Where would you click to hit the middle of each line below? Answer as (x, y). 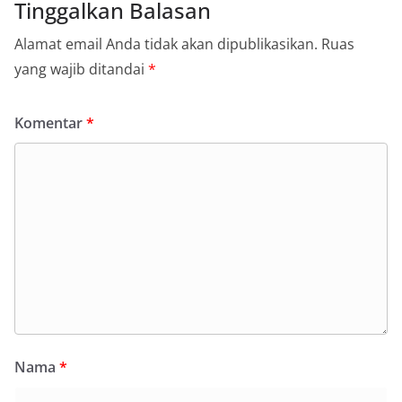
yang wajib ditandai (81, 70)
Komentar (50, 123)
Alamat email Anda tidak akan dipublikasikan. (166, 44)
